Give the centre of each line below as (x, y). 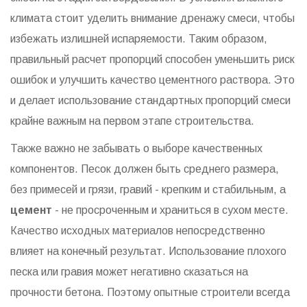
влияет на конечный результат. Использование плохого (148, 251)
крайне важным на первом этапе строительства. (132, 121)
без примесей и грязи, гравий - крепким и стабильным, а (148, 190)
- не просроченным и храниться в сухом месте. (170, 210)
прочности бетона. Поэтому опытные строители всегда (150, 293)
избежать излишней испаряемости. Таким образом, (139, 39)
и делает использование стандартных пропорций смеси (150, 101)
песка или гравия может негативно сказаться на (129, 272)
